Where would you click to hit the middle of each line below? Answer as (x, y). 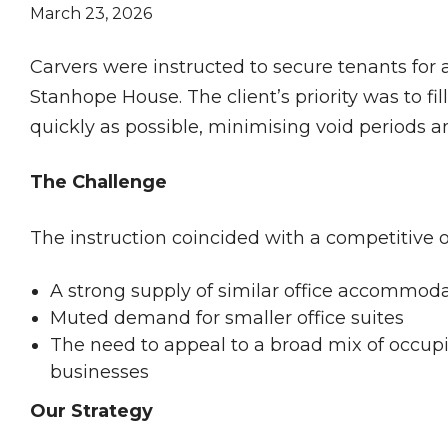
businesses (99, 372)
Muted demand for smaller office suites (227, 318)
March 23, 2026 (91, 13)
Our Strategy (91, 411)
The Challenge (98, 182)
